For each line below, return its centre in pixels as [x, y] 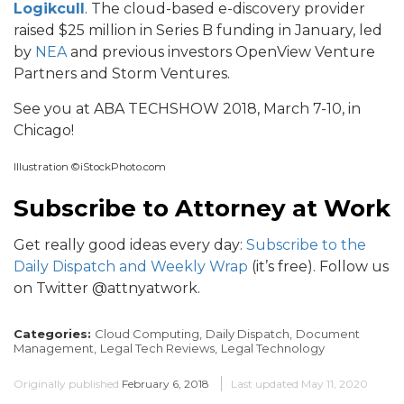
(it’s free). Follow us [318, 266]
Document [328, 333]
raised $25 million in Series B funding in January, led [198, 30]
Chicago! [44, 130]
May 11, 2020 [335, 383]
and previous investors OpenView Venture [221, 51]
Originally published [66, 383]
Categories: [54, 333]
